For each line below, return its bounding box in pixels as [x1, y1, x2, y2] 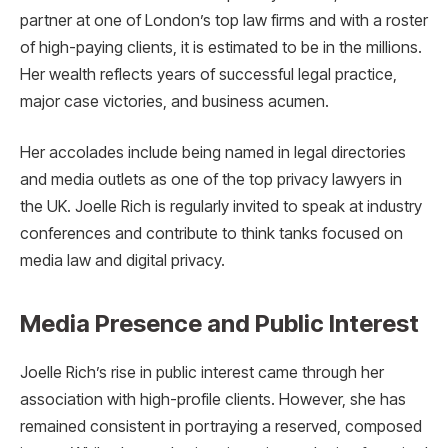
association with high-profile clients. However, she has [20, 390, 406, 410]
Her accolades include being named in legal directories [20, 143, 406, 163]
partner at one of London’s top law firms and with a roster [20, 10, 428, 30]
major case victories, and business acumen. [20, 91, 329, 111]
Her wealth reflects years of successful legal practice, [20, 64, 397, 84]
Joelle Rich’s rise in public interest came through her [20, 363, 384, 383]
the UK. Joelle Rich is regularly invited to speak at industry [20, 197, 422, 217]
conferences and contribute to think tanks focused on [20, 224, 403, 244]
